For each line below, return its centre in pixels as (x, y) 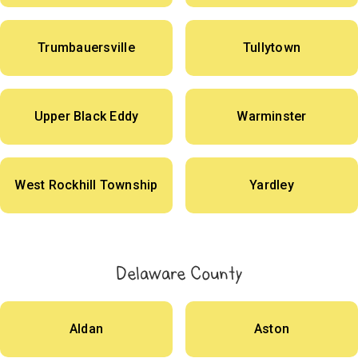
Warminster (272, 117)
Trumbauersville (86, 48)
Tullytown (272, 48)
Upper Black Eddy (86, 117)
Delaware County (179, 274)
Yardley (272, 185)
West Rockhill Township (86, 185)
